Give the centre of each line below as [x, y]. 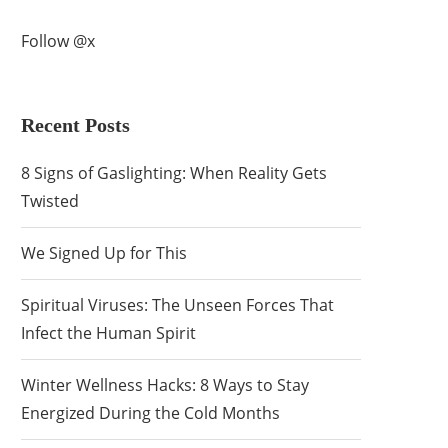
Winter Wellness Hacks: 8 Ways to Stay [165, 385]
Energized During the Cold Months [150, 413]
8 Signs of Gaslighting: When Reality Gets [174, 173]
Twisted [50, 201]
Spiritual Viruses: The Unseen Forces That [177, 305]
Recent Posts [75, 125]
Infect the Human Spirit [108, 333]
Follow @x [58, 41]
